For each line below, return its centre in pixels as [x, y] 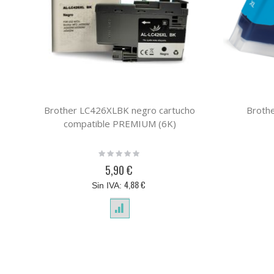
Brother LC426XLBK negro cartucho [120, 110]
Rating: [111, 152]
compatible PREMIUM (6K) [120, 124]
